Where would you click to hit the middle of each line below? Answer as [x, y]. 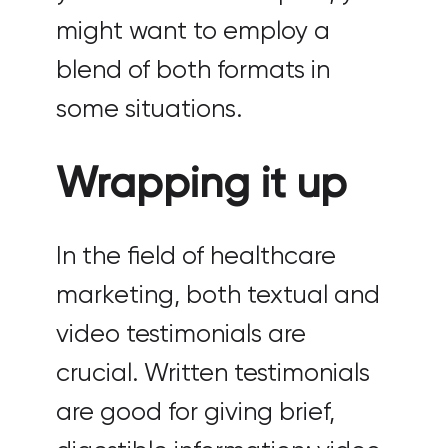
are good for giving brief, [195, 413]
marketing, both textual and [218, 296]
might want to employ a [193, 32]
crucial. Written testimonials [213, 374]
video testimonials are [181, 335]
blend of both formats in [193, 71]
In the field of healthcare [196, 257]
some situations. [149, 110]
